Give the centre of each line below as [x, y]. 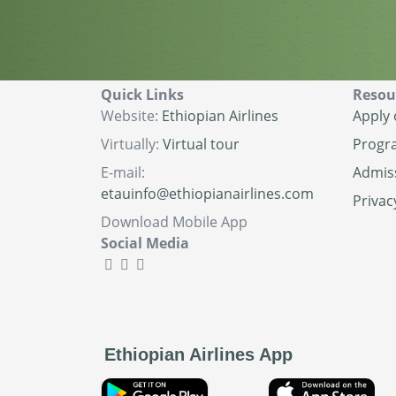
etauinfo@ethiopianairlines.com [207, 193]
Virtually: [132, 144]
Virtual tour [201, 144]
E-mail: [123, 172]
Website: [131, 115]
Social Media [145, 243]
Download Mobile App [174, 221]
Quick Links [142, 94]
